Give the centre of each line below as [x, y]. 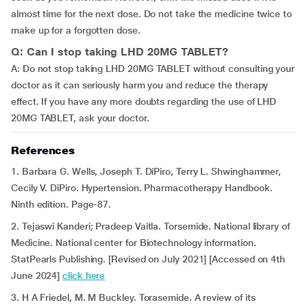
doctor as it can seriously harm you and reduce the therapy [140, 85]
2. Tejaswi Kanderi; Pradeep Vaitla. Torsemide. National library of [150, 226]
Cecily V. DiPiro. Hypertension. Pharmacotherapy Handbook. [142, 188]
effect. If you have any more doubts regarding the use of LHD [144, 101]
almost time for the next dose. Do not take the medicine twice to [151, 14]
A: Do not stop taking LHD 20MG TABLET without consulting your [153, 69]
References [43, 150]
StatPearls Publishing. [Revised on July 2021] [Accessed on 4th [148, 259]
